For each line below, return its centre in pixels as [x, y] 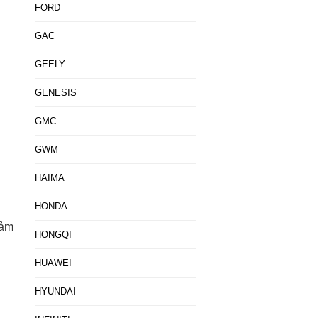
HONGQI [53, 235]
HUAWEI [53, 263]
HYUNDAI [55, 291]
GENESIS [55, 93]
